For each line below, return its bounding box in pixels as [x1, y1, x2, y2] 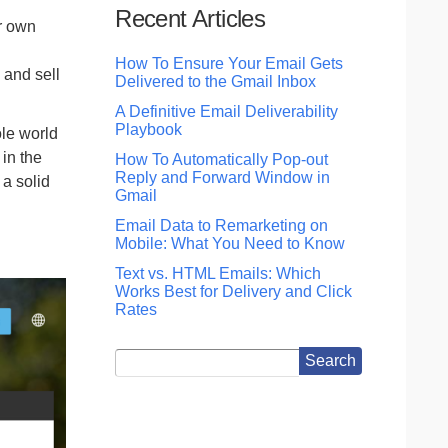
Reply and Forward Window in [115, 169, 331, 186]
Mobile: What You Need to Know [115, 235, 346, 252]
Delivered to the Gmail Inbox [115, 73, 317, 90]
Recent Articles [115, 5, 266, 32]
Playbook [115, 121, 183, 138]
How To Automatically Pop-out [115, 151, 329, 168]
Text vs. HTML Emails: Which [115, 265, 322, 282]
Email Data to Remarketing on [115, 217, 329, 234]
